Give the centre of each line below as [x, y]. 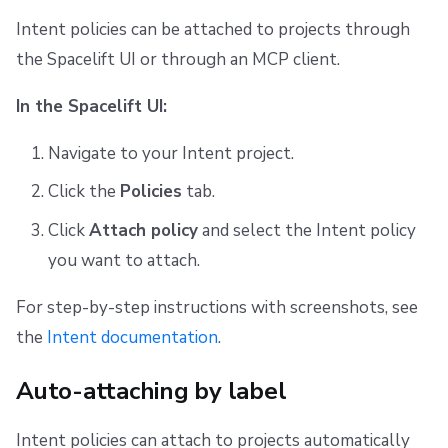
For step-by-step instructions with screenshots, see [217, 307]
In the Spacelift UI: [91, 106]
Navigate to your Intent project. [170, 153]
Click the [83, 192]
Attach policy [143, 230]
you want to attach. [123, 260]
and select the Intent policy [306, 230]
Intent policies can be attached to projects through [213, 29]
